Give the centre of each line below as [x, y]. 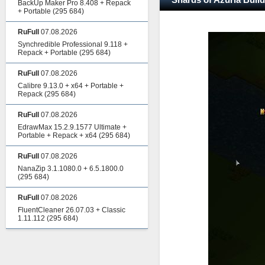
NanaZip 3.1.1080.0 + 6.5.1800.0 [71, 169]
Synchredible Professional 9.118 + [73, 44]
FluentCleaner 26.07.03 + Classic [72, 210]
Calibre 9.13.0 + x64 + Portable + [71, 86]
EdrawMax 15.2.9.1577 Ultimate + [72, 127]
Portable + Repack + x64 [57, 135]
